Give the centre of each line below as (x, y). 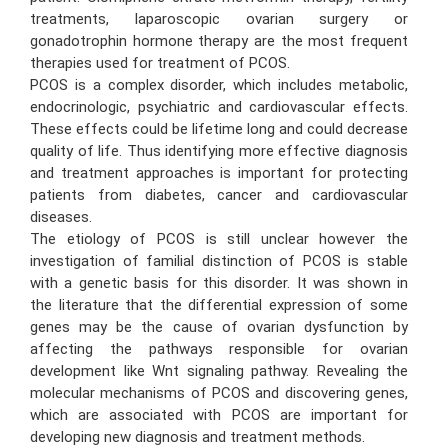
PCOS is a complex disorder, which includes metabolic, (219, 85)
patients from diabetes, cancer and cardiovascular (219, 195)
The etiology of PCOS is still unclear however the (219, 239)
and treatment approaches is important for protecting (219, 173)
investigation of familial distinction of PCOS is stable (219, 261)
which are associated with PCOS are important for (219, 415)
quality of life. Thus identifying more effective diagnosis (219, 151)
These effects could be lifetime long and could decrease (219, 129)
